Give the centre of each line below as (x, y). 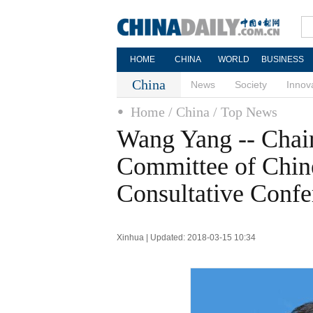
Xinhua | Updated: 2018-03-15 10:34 (186, 238)
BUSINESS (282, 59)
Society (251, 85)
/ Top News (245, 112)
